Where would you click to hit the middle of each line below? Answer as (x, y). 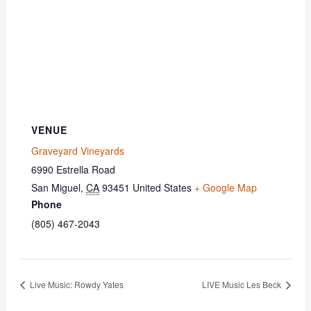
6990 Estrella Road (74, 170)
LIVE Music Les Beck (243, 285)
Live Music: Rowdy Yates (75, 285)
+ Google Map (226, 188)
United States (162, 188)
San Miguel (56, 188)
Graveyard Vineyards (78, 151)
